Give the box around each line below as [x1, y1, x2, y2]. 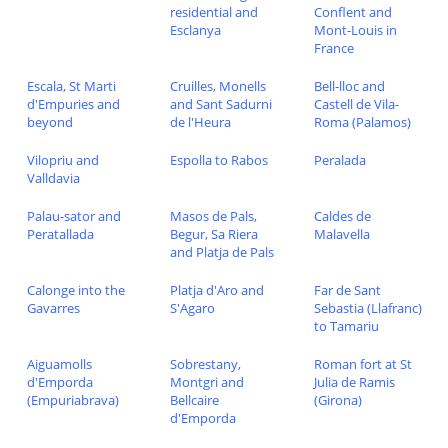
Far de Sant [313, 280, 381, 299]
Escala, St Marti [26, 76, 116, 95]
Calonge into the [26, 280, 125, 299]
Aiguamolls [26, 354, 92, 373]
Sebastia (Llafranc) [313, 298, 422, 317]
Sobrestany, [170, 354, 242, 373]
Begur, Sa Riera [170, 224, 259, 243]
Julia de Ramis [313, 372, 395, 391]
